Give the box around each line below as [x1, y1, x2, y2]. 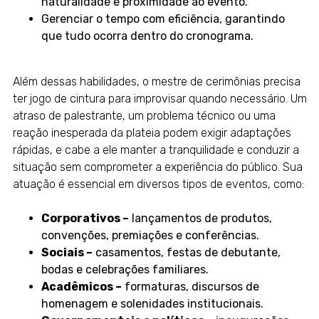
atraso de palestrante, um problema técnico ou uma [12, 109, 276, 123]
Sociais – [41, 246, 93, 260]
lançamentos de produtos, [128, 211, 272, 226]
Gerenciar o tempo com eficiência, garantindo [41, 12, 285, 26]
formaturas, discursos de [121, 280, 259, 294]
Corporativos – [41, 211, 129, 226]
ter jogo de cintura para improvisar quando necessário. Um [12, 92, 307, 106]
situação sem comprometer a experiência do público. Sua [12, 160, 303, 174]
